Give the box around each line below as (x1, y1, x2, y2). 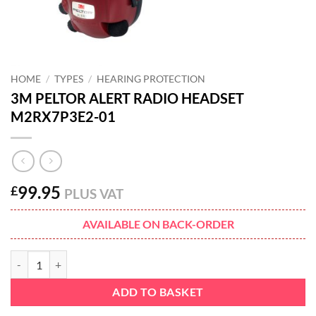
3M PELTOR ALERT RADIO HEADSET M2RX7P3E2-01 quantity (10, 252, 286, 265)
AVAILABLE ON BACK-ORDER (82, 217, 234, 231)
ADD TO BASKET (112, 286, 204, 299)
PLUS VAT (64, 186, 123, 202)
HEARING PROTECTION (97, 73, 206, 85)
